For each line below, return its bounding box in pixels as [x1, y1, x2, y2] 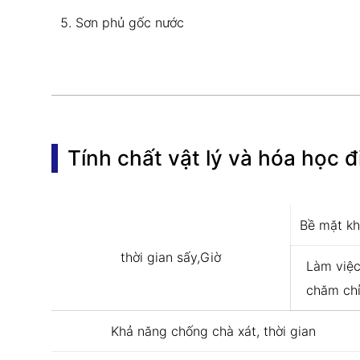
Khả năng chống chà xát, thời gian [111, 322, 316, 339]
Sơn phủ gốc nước [76, 14, 184, 31]
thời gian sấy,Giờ [121, 248, 221, 265]
